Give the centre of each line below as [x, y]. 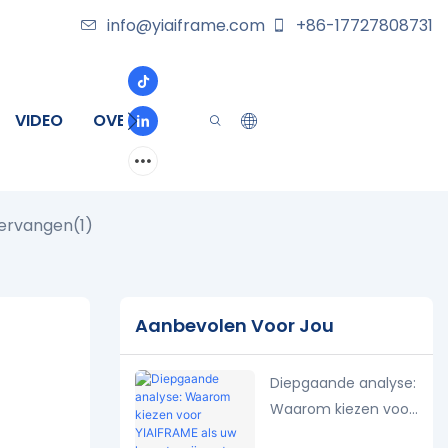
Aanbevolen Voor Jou [234, 326]
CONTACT [205, 120]
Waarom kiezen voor [341, 408]
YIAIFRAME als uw [326, 434]
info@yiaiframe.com [186, 25]
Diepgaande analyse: [342, 382]
